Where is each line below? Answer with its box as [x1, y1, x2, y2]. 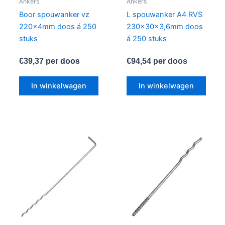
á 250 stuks [126, 34, 167, 44]
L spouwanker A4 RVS [126, 10, 202, 20]
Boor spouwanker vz [19, 10, 89, 20]
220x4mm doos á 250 [19, 22, 96, 32]
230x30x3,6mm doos [126, 22, 203, 32]
